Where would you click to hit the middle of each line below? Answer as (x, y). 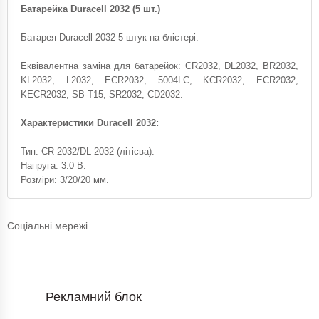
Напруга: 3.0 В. (53, 166)
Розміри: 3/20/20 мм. (65, 180)
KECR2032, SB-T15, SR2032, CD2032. (102, 94)
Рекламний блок (94, 297)
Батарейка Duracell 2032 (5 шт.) (90, 9)
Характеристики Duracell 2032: (90, 123)
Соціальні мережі (47, 226)
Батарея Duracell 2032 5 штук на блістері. (110, 37)
